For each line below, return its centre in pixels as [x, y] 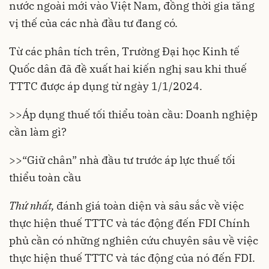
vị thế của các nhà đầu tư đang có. [93, 23]
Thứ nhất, [32, 205]
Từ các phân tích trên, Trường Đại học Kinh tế [124, 51]
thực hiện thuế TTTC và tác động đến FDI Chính [129, 223]
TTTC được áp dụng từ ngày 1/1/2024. [106, 86]
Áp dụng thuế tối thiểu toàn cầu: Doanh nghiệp [140, 114]
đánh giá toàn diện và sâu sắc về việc [149, 205]
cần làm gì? [38, 131]
